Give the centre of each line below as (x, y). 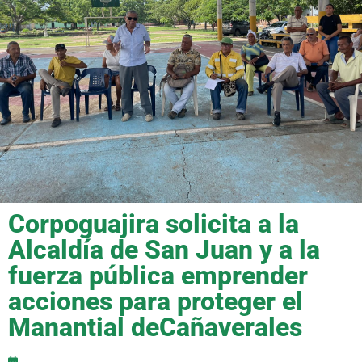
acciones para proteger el (156, 301)
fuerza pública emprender (158, 275)
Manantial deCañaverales (155, 327)
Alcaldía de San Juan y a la (164, 249)
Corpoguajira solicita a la (154, 223)
